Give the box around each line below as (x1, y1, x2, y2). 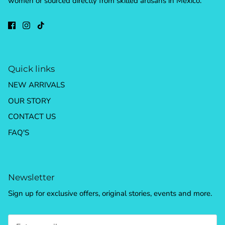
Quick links (8, 64, 55, 74)
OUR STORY (8, 95, 51, 106)
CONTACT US (8, 111, 56, 122)
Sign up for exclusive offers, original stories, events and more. (8, 188, 212, 199)
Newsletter (8, 172, 55, 183)
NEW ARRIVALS (8, 80, 65, 90)
